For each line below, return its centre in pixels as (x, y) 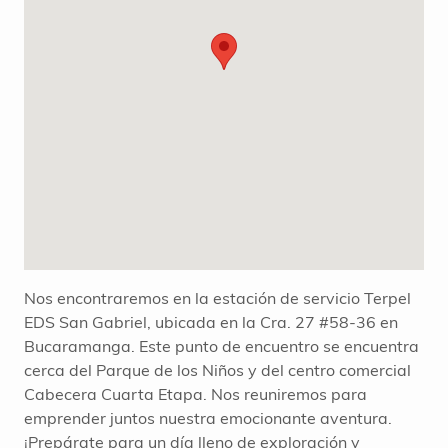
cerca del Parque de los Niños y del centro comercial (217, 370)
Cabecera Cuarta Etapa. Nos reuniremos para (195, 394)
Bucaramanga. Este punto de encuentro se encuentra (221, 346)
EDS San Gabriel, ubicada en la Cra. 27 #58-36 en (211, 322)
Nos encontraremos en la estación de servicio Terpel (217, 298)
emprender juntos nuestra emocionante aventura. (208, 418)
